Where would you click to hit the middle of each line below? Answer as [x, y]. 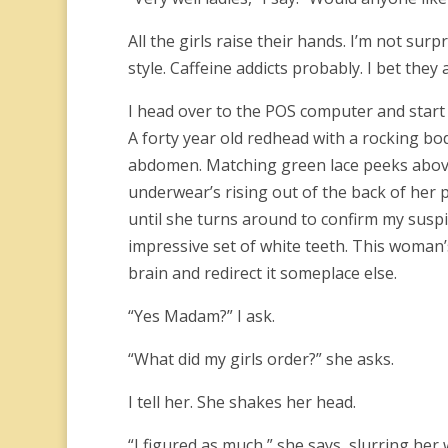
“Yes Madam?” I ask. [201, 316]
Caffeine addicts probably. [268, 68]
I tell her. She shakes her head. [241, 402]
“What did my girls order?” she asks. [260, 359]
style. [148, 68]
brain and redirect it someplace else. [262, 273]
